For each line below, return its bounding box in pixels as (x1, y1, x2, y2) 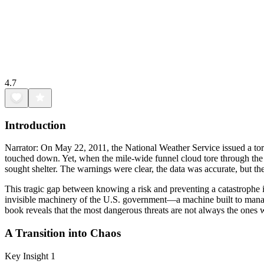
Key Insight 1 (5, 250, 55, 261)
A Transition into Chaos (5, 226, 121, 239)
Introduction (5, 118, 66, 131)
